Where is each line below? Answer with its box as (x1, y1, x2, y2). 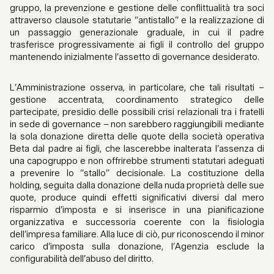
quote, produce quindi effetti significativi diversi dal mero (10, 192, 264, 204)
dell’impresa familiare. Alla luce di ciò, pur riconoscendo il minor (10, 229, 264, 240)
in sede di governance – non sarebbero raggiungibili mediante (10, 119, 264, 130)
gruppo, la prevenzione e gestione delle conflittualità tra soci (10, 2, 264, 14)
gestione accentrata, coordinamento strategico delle (10, 94, 264, 106)
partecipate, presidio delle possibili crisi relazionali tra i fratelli (10, 106, 264, 118)
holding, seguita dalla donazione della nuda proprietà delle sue (10, 180, 264, 191)
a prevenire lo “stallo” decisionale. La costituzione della (10, 168, 264, 179)
